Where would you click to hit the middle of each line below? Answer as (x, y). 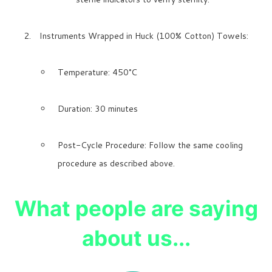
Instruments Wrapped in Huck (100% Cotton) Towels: (144, 36)
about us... (136, 238)
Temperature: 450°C (97, 73)
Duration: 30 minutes (98, 109)
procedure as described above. (116, 164)
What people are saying (136, 209)
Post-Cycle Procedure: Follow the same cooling (150, 145)
